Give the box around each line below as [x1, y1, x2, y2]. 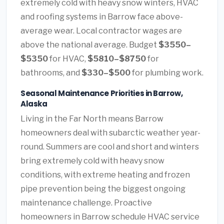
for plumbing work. [130, 68, 203, 78]
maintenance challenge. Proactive [20, 198, 152, 208]
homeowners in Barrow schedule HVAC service [20, 212, 199, 222]
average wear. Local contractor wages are [20, 26, 182, 36]
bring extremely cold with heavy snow [20, 156, 164, 166]
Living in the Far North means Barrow [20, 114, 163, 124]
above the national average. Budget [20, 40, 158, 50]
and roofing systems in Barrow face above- [20, 12, 183, 22]
